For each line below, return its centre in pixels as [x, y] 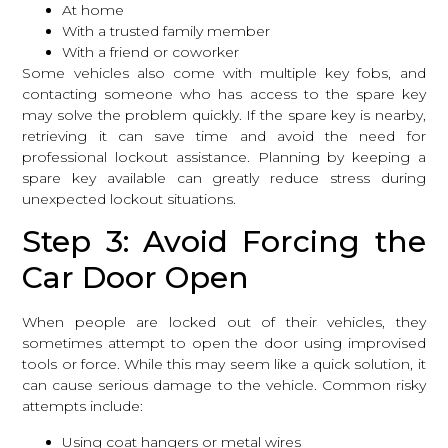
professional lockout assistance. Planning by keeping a [224, 157]
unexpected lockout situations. [129, 199]
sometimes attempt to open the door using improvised [224, 343]
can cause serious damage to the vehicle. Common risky [224, 385]
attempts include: [83, 406]
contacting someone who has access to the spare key [224, 94]
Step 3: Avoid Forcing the [224, 242]
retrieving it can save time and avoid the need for [224, 136]
